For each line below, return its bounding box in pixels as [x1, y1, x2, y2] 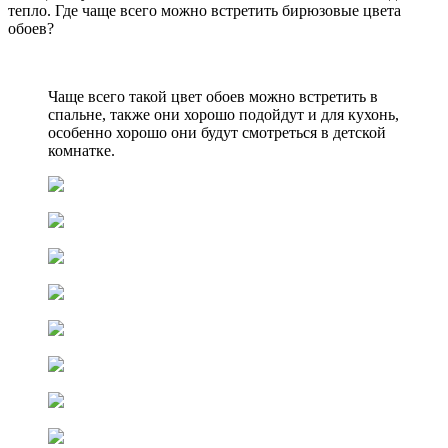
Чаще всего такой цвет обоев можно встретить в [48, 88, 378, 106]
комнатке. [48, 142, 115, 160]
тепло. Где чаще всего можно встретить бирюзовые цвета [8, 2, 401, 20]
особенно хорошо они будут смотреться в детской [48, 124, 386, 142]
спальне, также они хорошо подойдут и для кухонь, [48, 106, 399, 124]
